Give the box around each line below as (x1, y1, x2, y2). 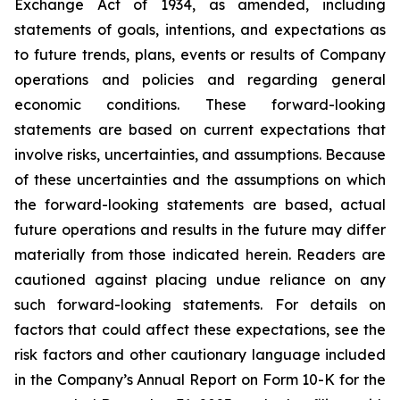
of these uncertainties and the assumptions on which (14, 171, 386, 188)
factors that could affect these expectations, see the (14, 321, 386, 338)
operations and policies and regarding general (14, 71, 386, 88)
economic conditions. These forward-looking (14, 96, 386, 113)
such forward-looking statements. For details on (14, 296, 386, 313)
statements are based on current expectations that (14, 121, 386, 138)
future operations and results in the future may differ (14, 221, 386, 238)
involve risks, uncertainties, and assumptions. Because (14, 146, 386, 163)
